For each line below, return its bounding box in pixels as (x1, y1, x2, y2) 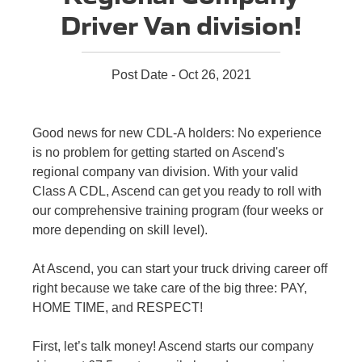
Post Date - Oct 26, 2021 (111, 68, 251, 82)
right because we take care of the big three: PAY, (32, 281, 307, 295)
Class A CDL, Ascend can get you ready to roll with (32, 184, 322, 198)
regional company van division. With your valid (32, 165, 298, 179)
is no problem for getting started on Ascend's (32, 145, 284, 159)
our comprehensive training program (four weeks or (32, 204, 323, 217)
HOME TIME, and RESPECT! (32, 301, 203, 314)
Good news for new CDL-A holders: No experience (32, 126, 322, 140)
